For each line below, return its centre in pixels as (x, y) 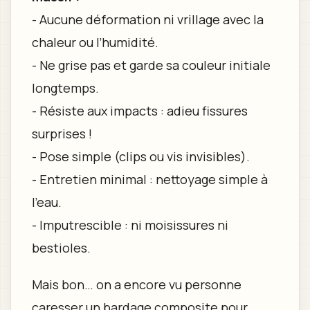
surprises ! (62, 134)
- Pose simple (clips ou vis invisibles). (140, 157)
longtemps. (65, 88)
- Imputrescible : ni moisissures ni (130, 225)
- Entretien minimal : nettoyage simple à (149, 180)
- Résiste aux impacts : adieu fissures (139, 111)
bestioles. (61, 248)
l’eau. (46, 202)
